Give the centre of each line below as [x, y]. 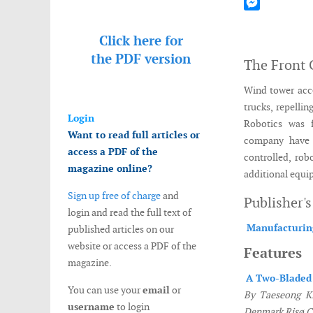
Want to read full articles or [134, 135]
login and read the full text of [130, 212]
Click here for [141, 41]
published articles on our [121, 229]
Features [272, 253]
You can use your [105, 290]
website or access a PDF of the [132, 246]
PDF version [153, 59]
